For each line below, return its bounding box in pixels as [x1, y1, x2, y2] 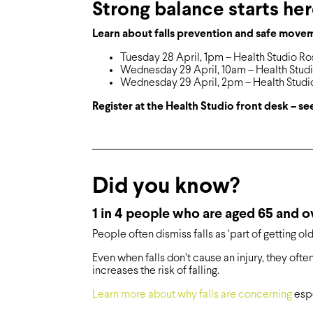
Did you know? [92, 177, 240, 198]
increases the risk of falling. [92, 265, 219, 277]
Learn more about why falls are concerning [92, 289, 292, 300]
